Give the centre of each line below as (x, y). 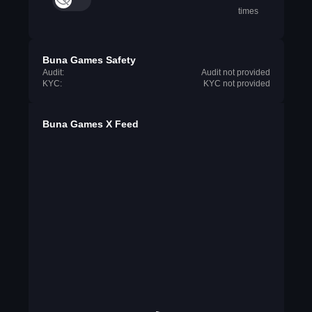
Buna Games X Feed (90, 124)
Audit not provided (235, 72)
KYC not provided (236, 84)
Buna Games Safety (89, 60)
